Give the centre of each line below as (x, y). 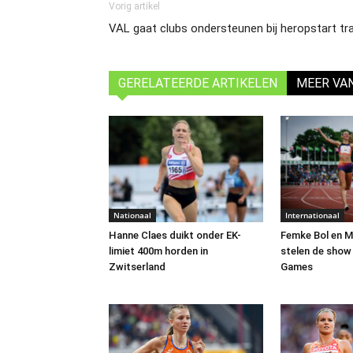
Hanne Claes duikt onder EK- (175, 236)
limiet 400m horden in (158, 251)
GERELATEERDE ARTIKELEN (198, 84)
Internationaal (312, 216)
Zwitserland (137, 267)
